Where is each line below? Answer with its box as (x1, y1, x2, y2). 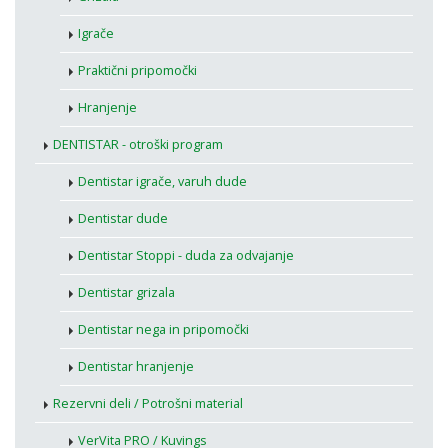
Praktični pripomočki (78, 62, 197, 80)
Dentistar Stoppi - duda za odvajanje (78, 247, 294, 265)
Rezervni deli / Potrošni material (53, 395, 243, 413)
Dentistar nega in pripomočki (78, 321, 249, 339)
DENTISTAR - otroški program (53, 136, 223, 154)
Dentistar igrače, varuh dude (78, 173, 247, 191)
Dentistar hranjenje (78, 358, 194, 376)
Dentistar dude (78, 210, 168, 228)
